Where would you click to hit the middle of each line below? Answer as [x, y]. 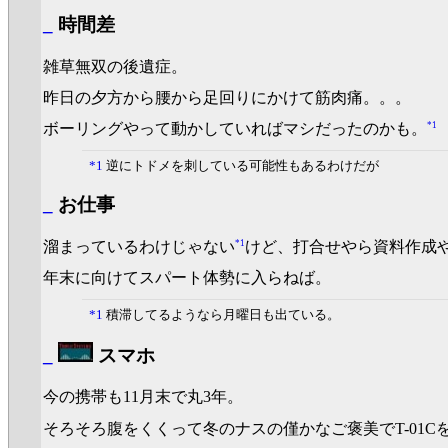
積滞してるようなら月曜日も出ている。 [221, 314]
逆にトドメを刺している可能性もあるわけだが [240, 165]
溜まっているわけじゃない [139, 247]
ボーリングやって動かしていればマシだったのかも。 [235, 128]
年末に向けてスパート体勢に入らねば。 [187, 278]
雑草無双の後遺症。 [115, 66]
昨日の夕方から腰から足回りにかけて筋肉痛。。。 [227, 97]
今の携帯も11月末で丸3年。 [143, 397]
